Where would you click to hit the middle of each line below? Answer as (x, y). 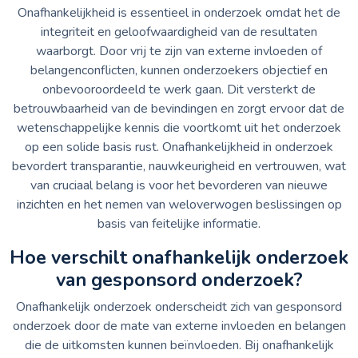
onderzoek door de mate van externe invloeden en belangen (179, 326)
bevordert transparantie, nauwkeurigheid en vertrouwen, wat (179, 166)
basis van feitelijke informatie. (179, 223)
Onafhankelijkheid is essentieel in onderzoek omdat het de (179, 12)
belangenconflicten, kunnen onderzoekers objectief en (179, 70)
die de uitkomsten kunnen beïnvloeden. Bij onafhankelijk (179, 345)
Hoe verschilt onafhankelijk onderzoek (179, 257)
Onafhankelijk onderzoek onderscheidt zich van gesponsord (179, 306)
